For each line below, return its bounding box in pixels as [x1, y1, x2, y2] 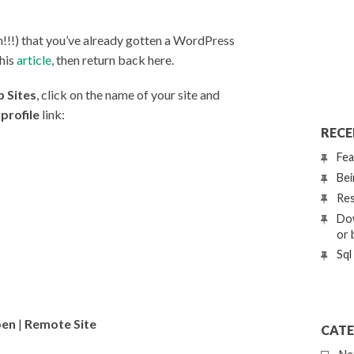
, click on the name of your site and [36, 87, 220, 103]
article [17, 52, 51, 68]
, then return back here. [51, 52, 174, 68]
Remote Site [24, 316, 96, 332]
